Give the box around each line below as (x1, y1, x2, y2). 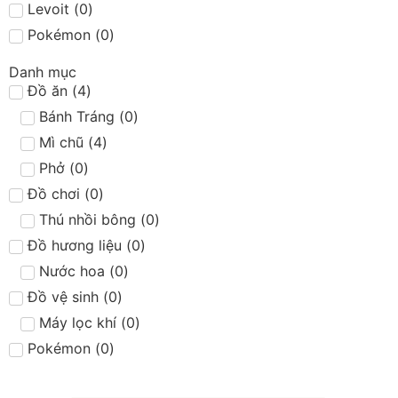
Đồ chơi (28, 185, 80, 203)
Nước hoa (38, 262, 105, 281)
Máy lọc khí (38, 314, 116, 332)
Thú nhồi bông (38, 211, 136, 229)
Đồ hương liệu (28, 236, 122, 255)
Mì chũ (38, 133, 84, 152)
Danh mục (9, 62, 76, 81)
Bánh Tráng (38, 107, 115, 126)
